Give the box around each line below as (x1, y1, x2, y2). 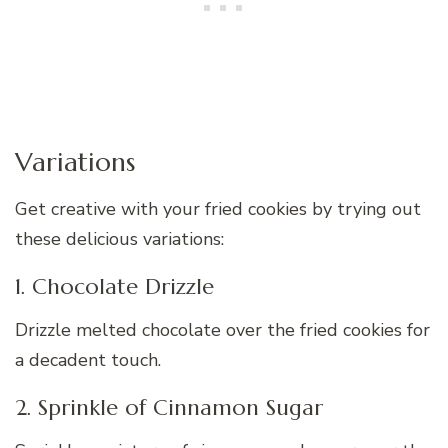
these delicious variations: (15, 227, 224, 252)
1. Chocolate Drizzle (15, 273, 214, 301)
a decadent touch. (15, 347, 161, 372)
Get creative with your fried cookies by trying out (15, 197, 421, 222)
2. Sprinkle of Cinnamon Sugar (15, 393, 323, 421)
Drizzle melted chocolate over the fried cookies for (15, 317, 430, 342)
